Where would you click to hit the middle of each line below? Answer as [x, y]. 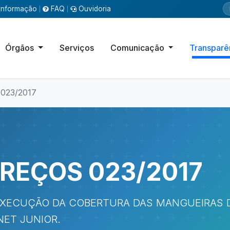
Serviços [76, 48]
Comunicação [138, 48]
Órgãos [21, 48]
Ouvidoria [95, 8]
